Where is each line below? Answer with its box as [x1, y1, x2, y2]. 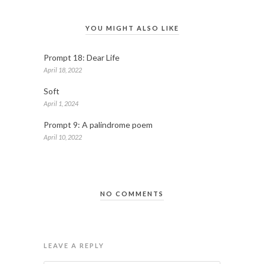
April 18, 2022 [44, 66, 82, 74]
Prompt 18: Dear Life [44, 52, 120, 63]
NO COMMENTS [100, 190, 164, 198]
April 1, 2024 [44, 100, 78, 108]
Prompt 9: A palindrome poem [44, 120, 153, 130]
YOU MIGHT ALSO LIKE [85, 24, 179, 32]
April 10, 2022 [44, 133, 82, 141]
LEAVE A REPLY [44, 242, 104, 250]
